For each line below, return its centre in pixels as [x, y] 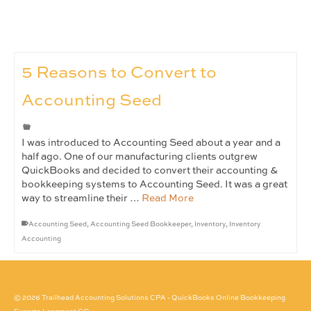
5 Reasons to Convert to [119, 74]
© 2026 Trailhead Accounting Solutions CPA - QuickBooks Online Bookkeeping [150, 298]
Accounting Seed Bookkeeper [141, 224]
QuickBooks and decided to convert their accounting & [150, 171]
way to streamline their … [82, 199]
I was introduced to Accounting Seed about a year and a [151, 143]
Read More [168, 199]
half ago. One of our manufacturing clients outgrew [140, 157]
